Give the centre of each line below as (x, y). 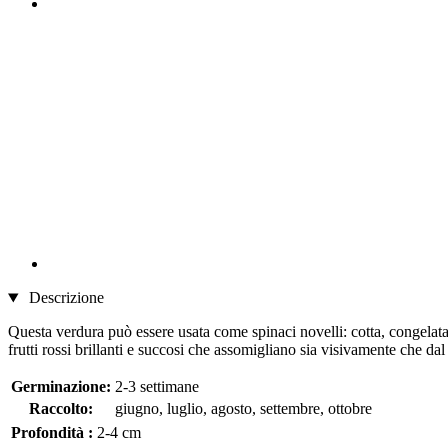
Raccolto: (61, 409)
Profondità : (52, 433)
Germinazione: (61, 387)
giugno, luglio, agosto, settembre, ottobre (243, 409)
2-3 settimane (157, 387)
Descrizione (64, 298)
